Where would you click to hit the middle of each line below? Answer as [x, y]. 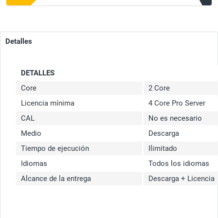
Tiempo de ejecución [55, 149]
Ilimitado [163, 149]
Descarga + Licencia [182, 179]
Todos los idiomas [179, 164]
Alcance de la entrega [56, 179]
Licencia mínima [48, 103]
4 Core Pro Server [177, 103]
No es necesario [175, 118]
